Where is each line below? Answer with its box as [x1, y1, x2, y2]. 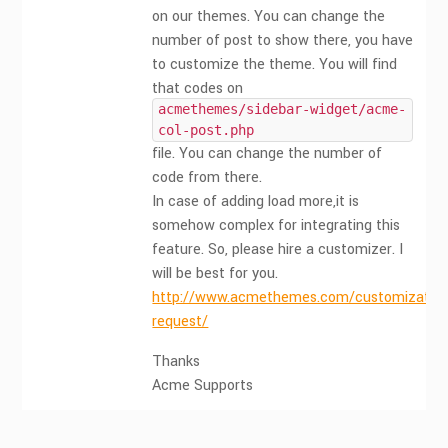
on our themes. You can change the [152, 6, 386, 27]
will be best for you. [152, 263, 279, 284]
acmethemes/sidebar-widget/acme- [158, 101, 407, 117]
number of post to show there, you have [152, 30, 414, 51]
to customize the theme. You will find [152, 54, 398, 75]
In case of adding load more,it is [152, 191, 360, 212]
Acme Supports [152, 375, 254, 396]
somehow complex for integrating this [152, 215, 401, 236]
